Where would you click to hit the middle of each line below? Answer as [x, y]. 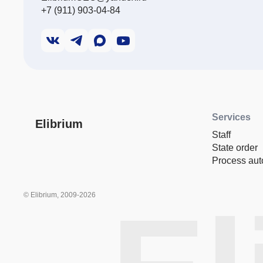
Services [231, 117]
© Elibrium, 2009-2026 [60, 195]
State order [235, 148]
